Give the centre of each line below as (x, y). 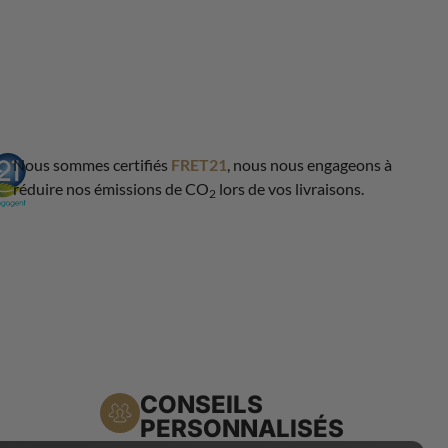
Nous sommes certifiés (92, 164)
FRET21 (199, 164)
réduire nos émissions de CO (111, 188)
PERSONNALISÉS (242, 428)
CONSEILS (201, 404)
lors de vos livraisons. (290, 188)
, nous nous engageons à (310, 164)
